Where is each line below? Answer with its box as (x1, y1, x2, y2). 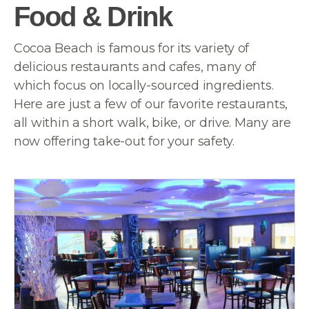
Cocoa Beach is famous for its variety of (14, 41, 250, 56)
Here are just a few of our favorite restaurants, (14, 97, 288, 112)
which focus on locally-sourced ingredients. (14, 78, 274, 93)
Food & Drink (14, 1, 172, 32)
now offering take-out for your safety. (14, 134, 235, 149)
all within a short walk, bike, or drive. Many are (14, 115, 291, 130)
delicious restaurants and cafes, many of (14, 59, 257, 74)
